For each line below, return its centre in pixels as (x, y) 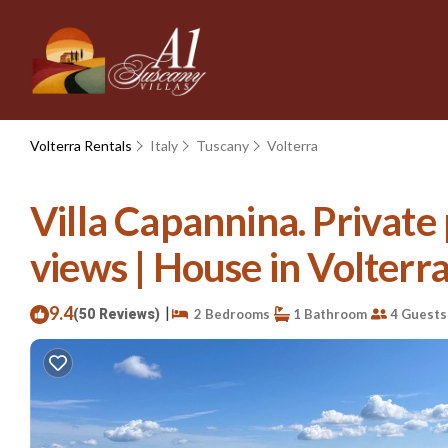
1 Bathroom (328, 313)
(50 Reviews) (116, 314)
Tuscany (222, 145)
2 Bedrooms (229, 313)
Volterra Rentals (82, 145)
